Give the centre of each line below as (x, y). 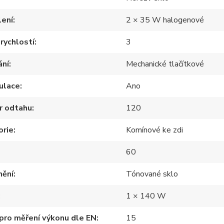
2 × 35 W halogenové (165, 20)
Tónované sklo (152, 174)
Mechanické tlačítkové (165, 64)
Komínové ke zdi (155, 130)
